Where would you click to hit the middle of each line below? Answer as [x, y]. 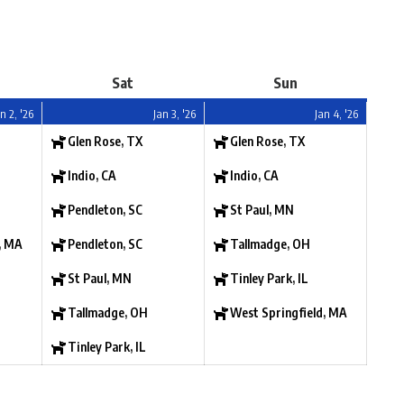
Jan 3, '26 [175, 114]
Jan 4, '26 [337, 114]
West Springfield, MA [289, 312]
